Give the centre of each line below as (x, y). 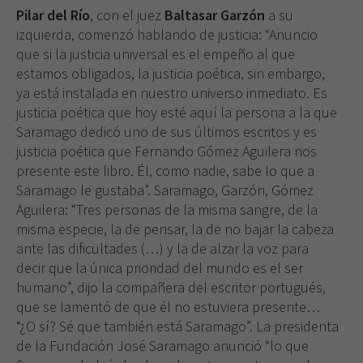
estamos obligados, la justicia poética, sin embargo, (171, 74)
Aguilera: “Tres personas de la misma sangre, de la (167, 210)
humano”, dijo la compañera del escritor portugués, (171, 288)
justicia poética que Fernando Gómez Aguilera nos (167, 152)
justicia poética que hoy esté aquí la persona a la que (177, 113)
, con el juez (127, 15)
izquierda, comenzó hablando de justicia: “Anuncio (167, 35)
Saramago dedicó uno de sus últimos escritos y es (167, 132)
